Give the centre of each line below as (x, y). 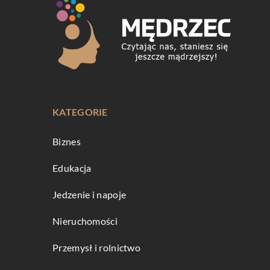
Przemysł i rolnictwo (96, 248)
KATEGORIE (80, 112)
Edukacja (72, 168)
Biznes (67, 142)
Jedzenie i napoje (89, 195)
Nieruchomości (85, 221)
